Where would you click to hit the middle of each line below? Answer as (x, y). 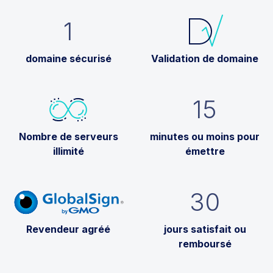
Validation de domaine (205, 58)
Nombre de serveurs (68, 136)
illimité (68, 151)
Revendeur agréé (68, 229)
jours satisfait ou (205, 229)
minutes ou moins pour (205, 136)
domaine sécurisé (68, 58)
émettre (205, 151)
